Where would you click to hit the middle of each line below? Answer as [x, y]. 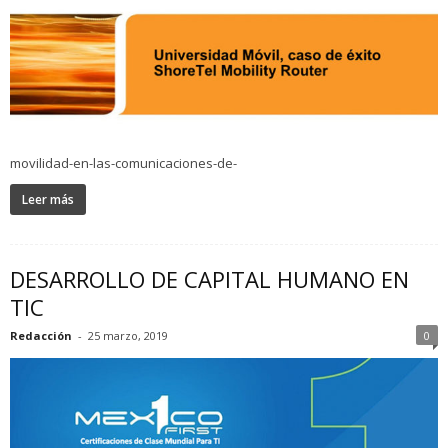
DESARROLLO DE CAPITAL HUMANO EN [209, 278]
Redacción [41, 335]
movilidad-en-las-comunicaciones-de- [123, 162]
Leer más [48, 199]
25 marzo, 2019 [128, 335]
